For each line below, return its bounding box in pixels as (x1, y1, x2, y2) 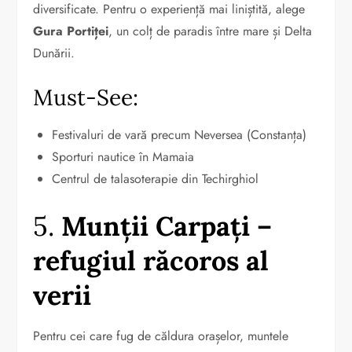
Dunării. (33, 43, 75, 62)
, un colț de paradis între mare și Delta (108, 21, 313, 40)
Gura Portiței (33, 21, 109, 40)
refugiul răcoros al (33, 243, 269, 277)
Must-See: (33, 82, 139, 112)
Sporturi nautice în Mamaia (52, 147, 195, 166)
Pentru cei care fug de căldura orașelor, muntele (33, 326, 289, 345)
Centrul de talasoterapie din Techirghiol (52, 169, 259, 188)
